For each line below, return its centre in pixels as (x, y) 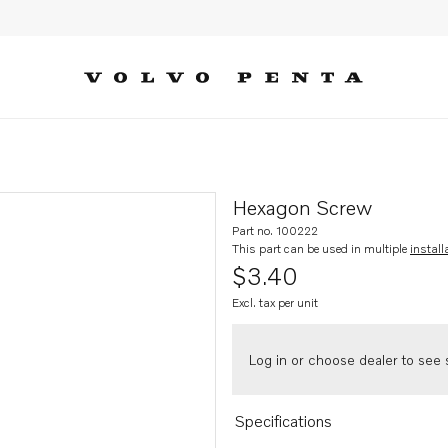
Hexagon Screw (302, 207)
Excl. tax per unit (275, 302)
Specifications (283, 421)
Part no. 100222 (275, 230)
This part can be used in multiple (321, 248)
